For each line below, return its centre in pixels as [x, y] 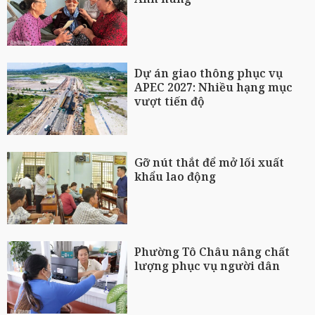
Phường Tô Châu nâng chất [212, 251]
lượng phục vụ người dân [207, 265]
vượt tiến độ [170, 102]
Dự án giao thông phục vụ [209, 73]
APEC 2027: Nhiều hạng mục [214, 88]
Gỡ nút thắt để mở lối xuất [210, 163]
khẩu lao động [175, 177]
